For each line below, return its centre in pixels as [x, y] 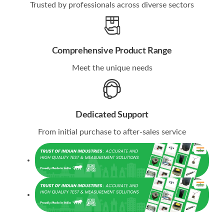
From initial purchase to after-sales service [112, 132]
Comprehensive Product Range [112, 51]
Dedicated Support [112, 115]
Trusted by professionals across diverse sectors [112, 5]
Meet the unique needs [112, 68]
